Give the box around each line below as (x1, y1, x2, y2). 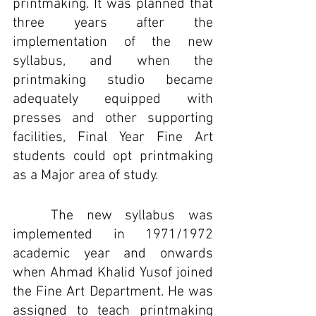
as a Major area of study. (13, 167, 158, 184)
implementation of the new (13, 34, 213, 51)
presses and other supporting (13, 110, 213, 127)
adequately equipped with (13, 91, 213, 108)
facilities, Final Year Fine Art (13, 129, 213, 146)
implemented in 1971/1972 (13, 226, 213, 243)
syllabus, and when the (13, 53, 213, 70)
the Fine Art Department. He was (13, 284, 213, 300)
